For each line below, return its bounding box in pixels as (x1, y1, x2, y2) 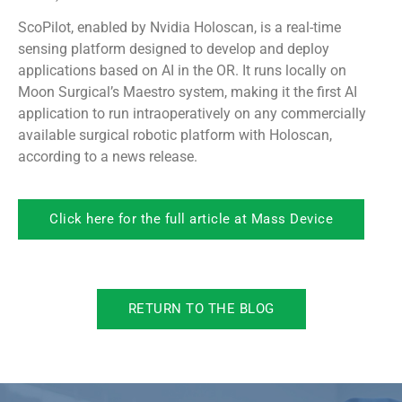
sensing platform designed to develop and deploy (18, 40, 329, 58)
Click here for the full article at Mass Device (49, 210, 333, 227)
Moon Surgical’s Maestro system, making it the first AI (18, 83, 357, 101)
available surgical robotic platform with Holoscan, (18, 127, 332, 144)
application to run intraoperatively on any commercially (18, 105, 366, 123)
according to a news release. (18, 148, 197, 166)
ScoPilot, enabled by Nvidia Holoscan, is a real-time (18, 19, 341, 37)
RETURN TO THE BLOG (127, 300, 275, 317)
